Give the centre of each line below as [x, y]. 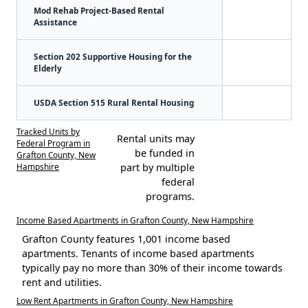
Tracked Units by [48, 131]
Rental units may [155, 138]
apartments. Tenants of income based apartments [138, 253]
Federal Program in [53, 143]
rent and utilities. [62, 282]
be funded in [164, 153]
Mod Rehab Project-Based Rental [99, 10]
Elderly [48, 68]
